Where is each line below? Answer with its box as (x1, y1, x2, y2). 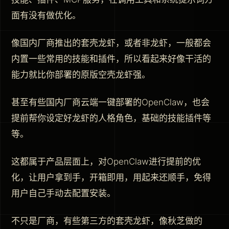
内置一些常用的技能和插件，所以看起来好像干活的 (11, 53, 211, 64)
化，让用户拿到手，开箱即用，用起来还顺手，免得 (11, 172, 211, 182)
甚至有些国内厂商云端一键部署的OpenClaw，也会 (11, 97, 210, 107)
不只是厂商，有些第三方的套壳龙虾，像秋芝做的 (11, 215, 202, 226)
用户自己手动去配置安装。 (11, 188, 116, 198)
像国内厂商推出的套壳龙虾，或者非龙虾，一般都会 (11, 37, 211, 48)
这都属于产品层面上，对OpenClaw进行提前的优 (11, 156, 201, 167)
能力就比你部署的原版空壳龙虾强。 (11, 69, 150, 80)
